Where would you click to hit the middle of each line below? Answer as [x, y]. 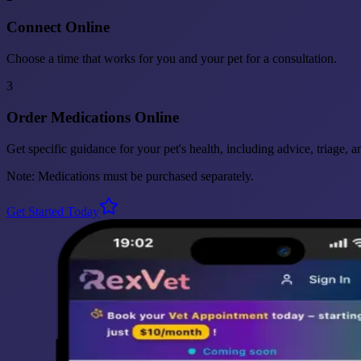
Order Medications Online [93, 117]
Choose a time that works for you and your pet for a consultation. [172, 59]
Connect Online [58, 27]
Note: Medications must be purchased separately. [130, 176]
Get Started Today [53, 211]
